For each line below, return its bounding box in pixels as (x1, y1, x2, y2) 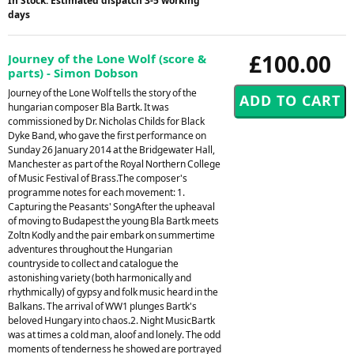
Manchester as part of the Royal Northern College (8, 156, 220, 171)
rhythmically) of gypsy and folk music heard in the (8, 284, 218, 299)
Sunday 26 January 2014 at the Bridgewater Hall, (8, 142, 215, 156)
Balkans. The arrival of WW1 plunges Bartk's (8, 299, 197, 313)
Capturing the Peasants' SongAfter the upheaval (8, 199, 215, 213)
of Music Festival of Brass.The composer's (8, 171, 187, 185)
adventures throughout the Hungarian (8, 242, 172, 256)
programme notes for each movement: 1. (8, 185, 185, 199)
